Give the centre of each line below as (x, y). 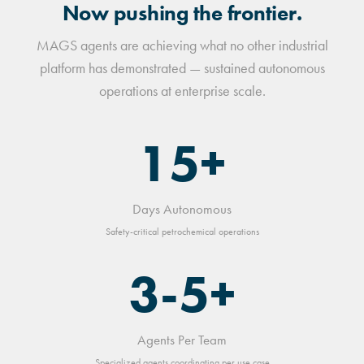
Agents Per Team (182, 340)
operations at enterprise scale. (182, 91)
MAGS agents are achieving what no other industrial (182, 45)
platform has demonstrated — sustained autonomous (182, 68)
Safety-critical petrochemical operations (182, 231)
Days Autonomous (182, 209)
